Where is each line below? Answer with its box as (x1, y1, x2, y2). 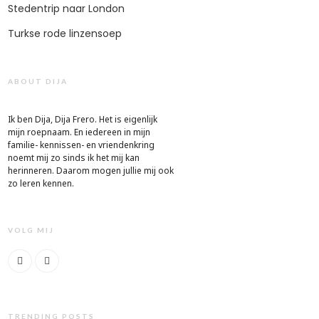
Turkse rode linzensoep (8, 26, 122, 41)
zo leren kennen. (8, 177, 74, 190)
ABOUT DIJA (8, 76, 68, 85)
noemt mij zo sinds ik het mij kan (8, 152, 140, 164)
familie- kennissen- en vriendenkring (8, 139, 155, 152)
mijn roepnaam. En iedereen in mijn (8, 126, 150, 139)
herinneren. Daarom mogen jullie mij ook (8, 164, 174, 177)
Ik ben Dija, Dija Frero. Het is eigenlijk (8, 113, 157, 126)
